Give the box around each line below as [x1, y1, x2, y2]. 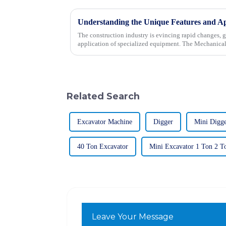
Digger [153, 118, 173, 126]
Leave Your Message [92, 211, 174, 221]
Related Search [67, 90, 140, 101]
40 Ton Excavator [77, 143, 128, 151]
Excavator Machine [77, 118, 132, 126]
